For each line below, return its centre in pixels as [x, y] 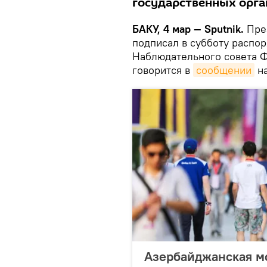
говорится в [163, 70]
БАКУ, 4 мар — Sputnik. [190, 29]
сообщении [224, 70]
